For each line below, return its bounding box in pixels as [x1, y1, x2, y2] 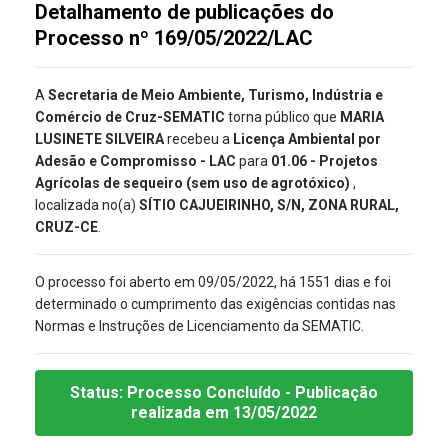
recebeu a [167, 131, 233, 148]
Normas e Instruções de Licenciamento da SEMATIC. [35, 318, 364, 335]
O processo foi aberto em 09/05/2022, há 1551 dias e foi [35, 274, 391, 291]
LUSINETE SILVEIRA [35, 131, 167, 148]
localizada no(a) [35, 197, 139, 214]
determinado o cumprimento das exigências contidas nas [35, 296, 396, 313]
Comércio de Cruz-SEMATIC [35, 109, 225, 126]
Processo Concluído [127, 383, 285, 403]
